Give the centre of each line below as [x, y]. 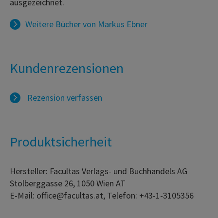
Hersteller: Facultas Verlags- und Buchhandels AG [99, 171]
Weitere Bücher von [62, 24]
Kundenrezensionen [67, 68]
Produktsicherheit [61, 141]
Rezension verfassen [64, 97]
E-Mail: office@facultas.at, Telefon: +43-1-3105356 [102, 195]
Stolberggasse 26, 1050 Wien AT [68, 183]
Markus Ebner [123, 24]
